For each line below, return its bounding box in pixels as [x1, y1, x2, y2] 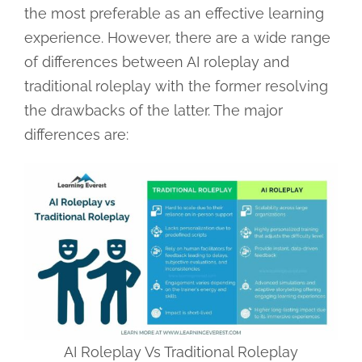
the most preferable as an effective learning [23, 4, 324, 22]
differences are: [23, 125, 128, 143]
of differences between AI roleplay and [23, 53, 289, 70]
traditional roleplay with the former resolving [23, 77, 328, 95]
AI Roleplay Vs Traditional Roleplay [64, 343, 298, 360]
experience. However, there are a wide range [23, 28, 330, 46]
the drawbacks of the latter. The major [23, 101, 283, 119]
